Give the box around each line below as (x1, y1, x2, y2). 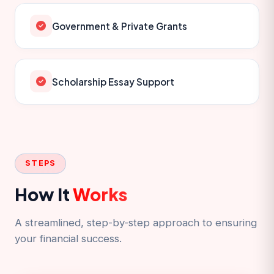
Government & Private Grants (52, 20, 187, 32)
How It (15, 183, 73, 205)
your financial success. (15, 232, 122, 245)
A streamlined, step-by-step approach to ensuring (15, 216, 257, 229)
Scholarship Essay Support (52, 75, 174, 87)
